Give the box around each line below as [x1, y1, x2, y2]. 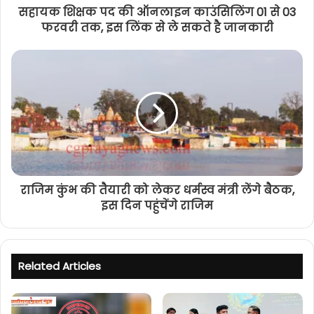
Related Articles [18, 259, 101, 274]
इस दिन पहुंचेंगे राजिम [101, 198, 213, 214]
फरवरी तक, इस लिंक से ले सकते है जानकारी [41, 20, 273, 36]
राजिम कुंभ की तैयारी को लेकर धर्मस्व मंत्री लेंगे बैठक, [20, 182, 294, 199]
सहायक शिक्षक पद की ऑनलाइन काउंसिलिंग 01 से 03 [18, 4, 296, 21]
